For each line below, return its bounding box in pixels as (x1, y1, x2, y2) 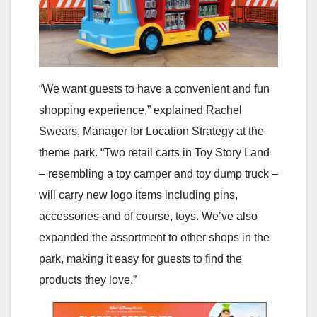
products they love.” (39, 274, 137, 287)
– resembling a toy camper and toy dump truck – (39, 168, 278, 180)
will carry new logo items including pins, (39, 189, 238, 202)
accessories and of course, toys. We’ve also (39, 210, 258, 223)
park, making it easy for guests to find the (39, 253, 242, 265)
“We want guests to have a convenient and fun (39, 83, 270, 96)
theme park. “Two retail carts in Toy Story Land (39, 146, 270, 159)
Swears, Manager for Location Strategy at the (39, 125, 264, 138)
